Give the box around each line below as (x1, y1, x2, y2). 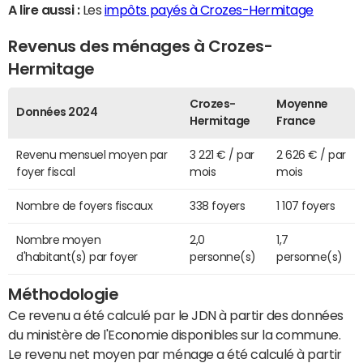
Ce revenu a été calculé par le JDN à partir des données (8, 309, 344, 322)
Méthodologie (8, 286, 119, 303)
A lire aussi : (8, 3, 80, 17)
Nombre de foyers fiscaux (16, 200, 153, 212)
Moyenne (276, 98, 328, 110)
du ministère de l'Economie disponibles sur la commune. (8, 328, 341, 342)
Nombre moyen (16, 234, 101, 246)
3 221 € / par (190, 149, 254, 161)
